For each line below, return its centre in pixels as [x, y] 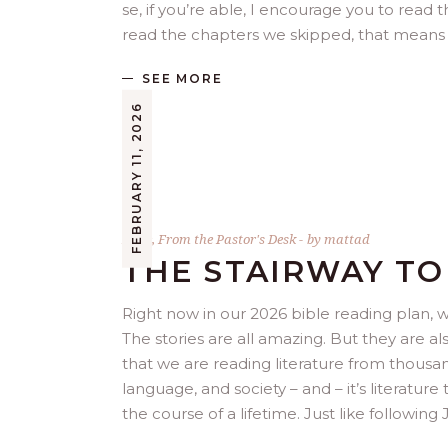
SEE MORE [182, 78]
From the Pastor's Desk [227, 238]
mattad [347, 238]
